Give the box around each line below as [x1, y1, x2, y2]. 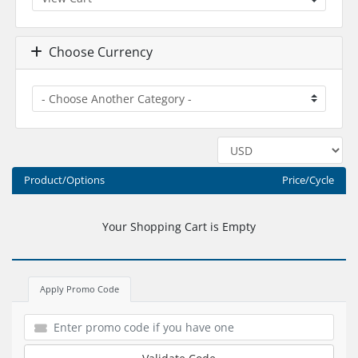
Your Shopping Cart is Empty [102, 218, 256, 234]
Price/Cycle [281, 173, 334, 187]
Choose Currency [42, 43, 153, 62]
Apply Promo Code [40, 282, 119, 295]
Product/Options [24, 173, 105, 187]
